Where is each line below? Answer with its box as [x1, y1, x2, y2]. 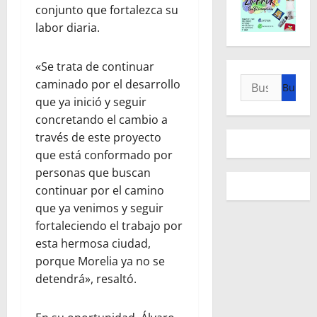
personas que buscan [35, 164, 151, 180]
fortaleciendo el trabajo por [35, 217, 183, 234]
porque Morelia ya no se [35, 253, 165, 269]
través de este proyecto [35, 129, 161, 145]
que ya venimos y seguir [35, 200, 163, 216]
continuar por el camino [35, 182, 164, 198]
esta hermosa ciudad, [35, 235, 151, 251]
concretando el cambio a [35, 111, 168, 127]
